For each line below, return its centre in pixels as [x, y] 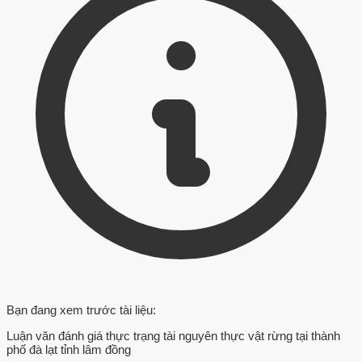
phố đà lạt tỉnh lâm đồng [69, 350]
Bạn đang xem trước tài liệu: [81, 310]
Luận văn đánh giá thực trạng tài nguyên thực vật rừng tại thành [173, 336]
